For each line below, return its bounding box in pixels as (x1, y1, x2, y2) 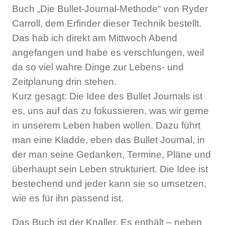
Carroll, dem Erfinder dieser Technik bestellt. (12, 18, 201, 29)
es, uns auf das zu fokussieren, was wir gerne (12, 105, 209, 116)
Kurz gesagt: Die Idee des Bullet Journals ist (12, 90, 202, 101)
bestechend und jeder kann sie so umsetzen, (12, 178, 206, 189)
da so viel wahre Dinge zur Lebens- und (12, 61, 184, 72)
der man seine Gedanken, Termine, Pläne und (12, 149, 211, 160)
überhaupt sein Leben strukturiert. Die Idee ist (12, 163, 208, 174)
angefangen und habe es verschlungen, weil (12, 47, 204, 58)
